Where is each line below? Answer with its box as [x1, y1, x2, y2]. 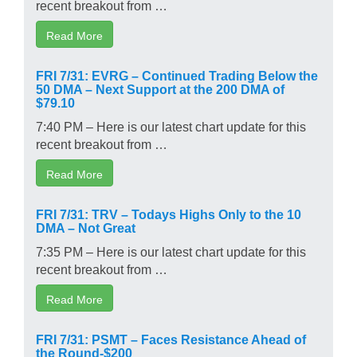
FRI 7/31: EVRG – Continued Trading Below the [36, 68, 318, 81]
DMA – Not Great [36, 220, 135, 233]
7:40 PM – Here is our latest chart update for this [36, 119, 306, 132]
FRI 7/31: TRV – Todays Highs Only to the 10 [36, 206, 301, 220]
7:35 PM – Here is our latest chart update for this [36, 244, 306, 257]
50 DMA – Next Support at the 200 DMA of [36, 81, 284, 95]
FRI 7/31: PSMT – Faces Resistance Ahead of [36, 331, 306, 345]
